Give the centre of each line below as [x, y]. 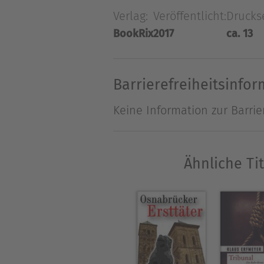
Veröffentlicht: [190, 16]
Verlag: [131, 16]
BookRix [133, 33]
